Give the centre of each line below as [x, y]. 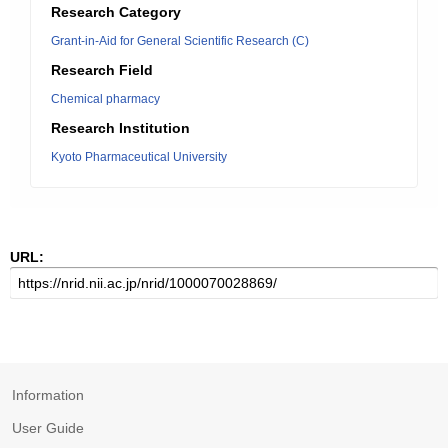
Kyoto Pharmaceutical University [139, 157]
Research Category [116, 12]
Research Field [102, 70]
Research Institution [120, 128]
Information [48, 395]
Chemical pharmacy [105, 99]
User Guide [48, 428]
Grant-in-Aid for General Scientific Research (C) [180, 41]
